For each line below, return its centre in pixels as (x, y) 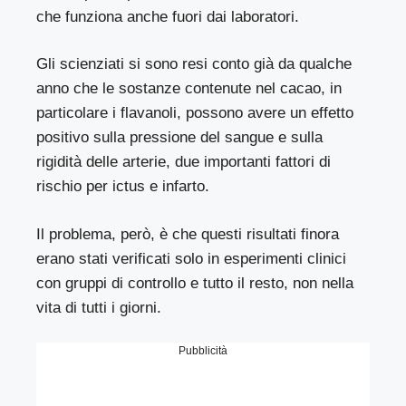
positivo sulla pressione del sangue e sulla (180, 138)
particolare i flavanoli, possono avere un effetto (195, 113)
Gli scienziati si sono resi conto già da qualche (194, 64)
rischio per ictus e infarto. (123, 187)
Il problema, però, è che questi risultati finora (188, 234)
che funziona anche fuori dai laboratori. (168, 16)
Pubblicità (203, 351)
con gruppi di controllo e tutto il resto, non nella (195, 283)
